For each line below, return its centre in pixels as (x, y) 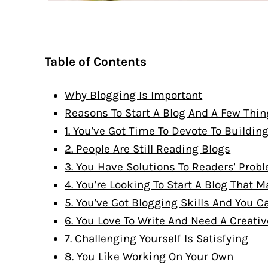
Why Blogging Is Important (134, 95)
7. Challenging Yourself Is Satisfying (157, 239)
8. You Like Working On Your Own (149, 257)
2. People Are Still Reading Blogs (148, 149)
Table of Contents (96, 62)
